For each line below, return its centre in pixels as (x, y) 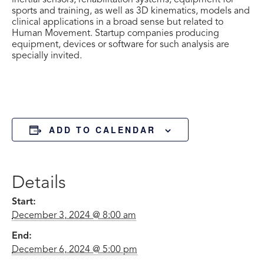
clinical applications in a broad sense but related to (118, 22)
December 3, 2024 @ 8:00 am (74, 216)
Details (39, 183)
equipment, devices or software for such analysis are (121, 45)
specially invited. (47, 56)
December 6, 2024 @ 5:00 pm (75, 250)
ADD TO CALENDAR (102, 130)
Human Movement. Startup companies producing (115, 34)
